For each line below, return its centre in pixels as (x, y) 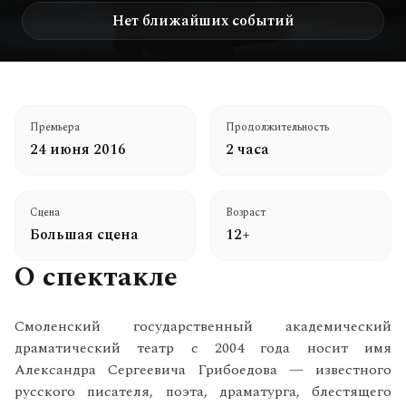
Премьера (55, 127)
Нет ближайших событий (203, 21)
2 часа (247, 150)
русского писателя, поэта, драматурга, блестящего (203, 391)
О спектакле (96, 277)
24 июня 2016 (78, 150)
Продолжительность (277, 127)
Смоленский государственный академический (203, 326)
